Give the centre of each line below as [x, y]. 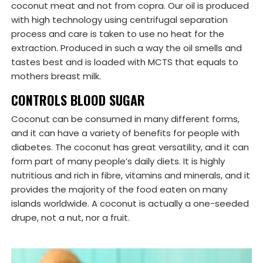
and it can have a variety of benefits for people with [125, 133]
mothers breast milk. [56, 76]
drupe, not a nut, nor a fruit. [70, 218]
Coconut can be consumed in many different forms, [125, 119]
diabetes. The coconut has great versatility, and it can [130, 147]
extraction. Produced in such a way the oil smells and [127, 48]
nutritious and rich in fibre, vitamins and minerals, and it [131, 176]
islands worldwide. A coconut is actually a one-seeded [130, 204]
